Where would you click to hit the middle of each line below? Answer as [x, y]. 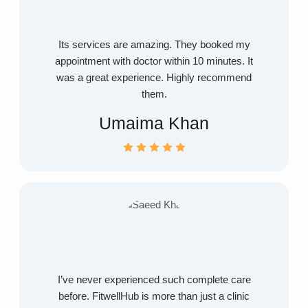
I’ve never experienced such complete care [154, 280]
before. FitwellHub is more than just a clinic [154, 297]
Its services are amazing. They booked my [154, 45]
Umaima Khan [154, 123]
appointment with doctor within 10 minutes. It [154, 62]
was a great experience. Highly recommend [154, 78]
